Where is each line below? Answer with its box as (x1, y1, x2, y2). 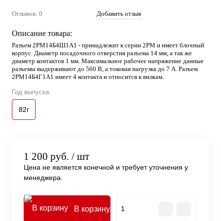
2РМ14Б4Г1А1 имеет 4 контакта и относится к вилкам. (12, 73, 164, 80)
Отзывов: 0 (12, 10, 42, 17)
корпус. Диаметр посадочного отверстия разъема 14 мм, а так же (12, 49, 192, 57)
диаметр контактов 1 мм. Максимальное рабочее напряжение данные (12, 57, 204, 65)
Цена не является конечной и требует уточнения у (24, 163, 188, 172)
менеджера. (24, 174, 63, 182)
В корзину (74, 205, 110, 214)
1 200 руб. (24, 150, 69, 163)
